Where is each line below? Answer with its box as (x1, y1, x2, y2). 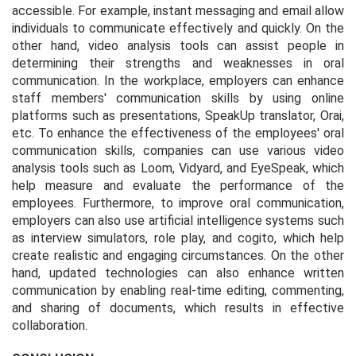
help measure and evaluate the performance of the (12, 177, 344, 193)
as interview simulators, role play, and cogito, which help (12, 230, 344, 246)
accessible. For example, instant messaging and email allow (12, 2, 344, 18)
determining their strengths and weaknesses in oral (12, 55, 344, 71)
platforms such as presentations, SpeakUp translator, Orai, (12, 107, 344, 123)
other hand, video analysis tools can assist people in (12, 37, 344, 53)
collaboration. (12, 317, 87, 333)
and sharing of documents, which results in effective (12, 300, 344, 315)
